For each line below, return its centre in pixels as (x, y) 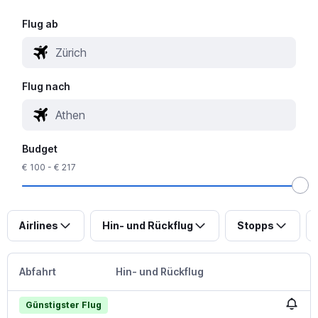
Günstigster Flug (64, 305)
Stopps (256, 225)
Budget (40, 148)
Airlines (39, 225)
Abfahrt (38, 271)
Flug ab (40, 23)
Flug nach (46, 86)
